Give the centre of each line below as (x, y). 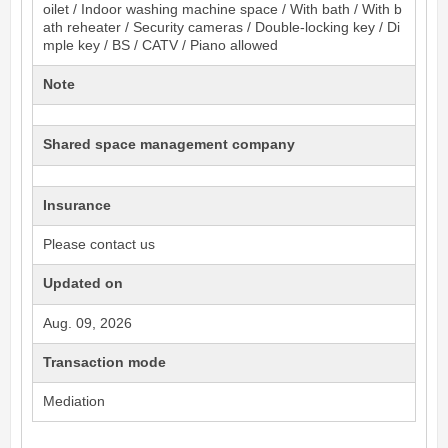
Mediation (74, 402)
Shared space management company (169, 145)
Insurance (77, 205)
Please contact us (99, 245)
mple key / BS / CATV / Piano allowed (161, 45)
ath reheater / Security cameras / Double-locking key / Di (222, 27)
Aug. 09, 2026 (88, 323)
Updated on (83, 284)
